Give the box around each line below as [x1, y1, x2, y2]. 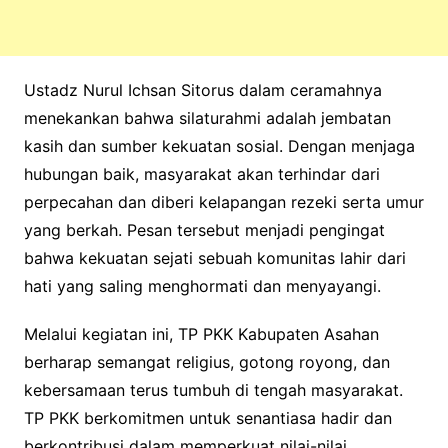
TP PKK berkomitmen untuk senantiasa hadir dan [23, 408, 392, 428]
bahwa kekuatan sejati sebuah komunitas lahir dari [23, 248, 406, 268]
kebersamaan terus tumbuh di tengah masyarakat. [23, 380, 403, 400]
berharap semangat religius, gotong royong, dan [23, 352, 390, 372]
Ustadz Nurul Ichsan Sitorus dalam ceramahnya [23, 80, 382, 100]
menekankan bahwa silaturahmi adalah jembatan [23, 108, 391, 128]
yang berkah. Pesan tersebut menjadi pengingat [23, 220, 385, 240]
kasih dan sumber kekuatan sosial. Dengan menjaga [23, 136, 415, 156]
